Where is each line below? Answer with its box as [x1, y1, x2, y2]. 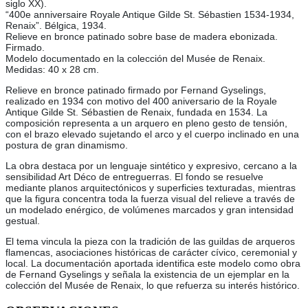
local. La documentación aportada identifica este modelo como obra [5, 258, 300, 269]
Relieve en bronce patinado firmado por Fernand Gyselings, [5, 85, 266, 96]
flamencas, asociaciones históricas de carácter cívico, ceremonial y [5, 247, 297, 258]
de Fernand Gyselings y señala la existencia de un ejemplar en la [5, 269, 289, 280]
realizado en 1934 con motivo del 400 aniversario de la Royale [5, 96, 277, 107]
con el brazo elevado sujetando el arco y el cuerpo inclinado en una [5, 129, 299, 140]
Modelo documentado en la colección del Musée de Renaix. [5, 53, 265, 65]
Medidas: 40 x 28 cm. [5, 64, 99, 76]
